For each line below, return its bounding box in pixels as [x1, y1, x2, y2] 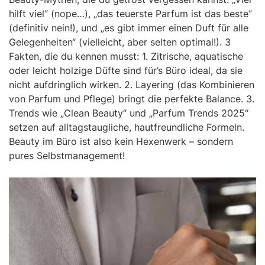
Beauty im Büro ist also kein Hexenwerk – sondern [9, 135, 233, 147]
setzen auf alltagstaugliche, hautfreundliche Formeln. [9, 121, 244, 133]
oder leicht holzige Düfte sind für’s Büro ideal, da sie [9, 64, 243, 76]
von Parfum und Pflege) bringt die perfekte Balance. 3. [9, 92, 254, 105]
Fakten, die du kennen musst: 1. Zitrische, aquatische [9, 50, 243, 62]
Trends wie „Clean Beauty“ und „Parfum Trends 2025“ [9, 106, 248, 119]
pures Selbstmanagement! [9, 149, 125, 161]
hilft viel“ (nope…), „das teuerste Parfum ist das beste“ [9, 7, 252, 20]
